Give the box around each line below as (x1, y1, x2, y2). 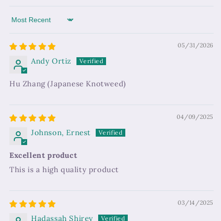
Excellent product (9, 150, 77, 160)
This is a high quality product (9, 165, 119, 175)
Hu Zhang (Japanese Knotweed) (9, 79, 126, 89)
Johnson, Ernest (31, 128, 91, 138)
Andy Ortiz (31, 56, 72, 66)
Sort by (9, 19, 37, 29)
